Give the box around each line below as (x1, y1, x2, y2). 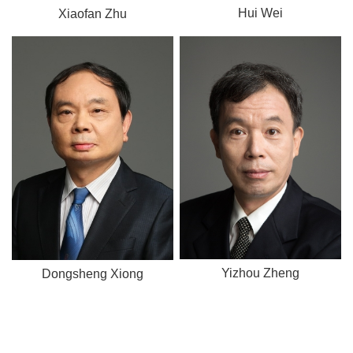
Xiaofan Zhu (58, 7, 127, 21)
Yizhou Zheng (221, 266, 300, 281)
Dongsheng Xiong (41, 267, 143, 281)
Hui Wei (238, 6, 284, 20)
